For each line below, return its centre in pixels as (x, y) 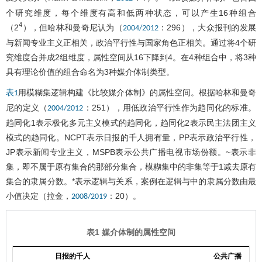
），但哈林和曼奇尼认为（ (73, 27)
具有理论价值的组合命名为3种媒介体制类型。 (90, 72)
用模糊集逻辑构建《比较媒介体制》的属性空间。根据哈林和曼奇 (137, 92)
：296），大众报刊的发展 (207, 27)
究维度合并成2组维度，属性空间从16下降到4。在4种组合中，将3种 (131, 57)
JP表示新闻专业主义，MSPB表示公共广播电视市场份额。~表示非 (131, 152)
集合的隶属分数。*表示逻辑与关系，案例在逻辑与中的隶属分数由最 (131, 181)
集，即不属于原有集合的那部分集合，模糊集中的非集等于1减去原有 (131, 166)
